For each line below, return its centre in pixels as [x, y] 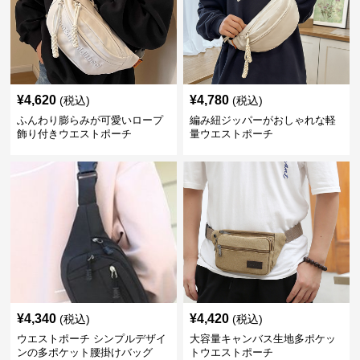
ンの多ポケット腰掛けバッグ [85, 352]
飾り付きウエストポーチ [75, 134]
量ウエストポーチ [231, 134]
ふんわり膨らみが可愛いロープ [90, 120]
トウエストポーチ [231, 352]
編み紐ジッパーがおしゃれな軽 [262, 120]
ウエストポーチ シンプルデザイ [92, 339]
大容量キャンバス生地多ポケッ [262, 339]
